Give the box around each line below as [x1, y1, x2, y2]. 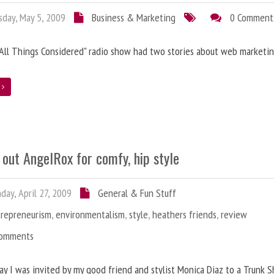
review [221, 207, 248, 222]
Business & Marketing [92, 10, 176, 24]
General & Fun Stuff [98, 186, 177, 201]
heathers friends [152, 207, 217, 222]
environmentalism [56, 207, 125, 222]
